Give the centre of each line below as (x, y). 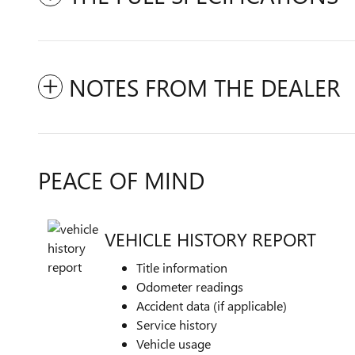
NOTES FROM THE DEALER (204, 87)
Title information (182, 267)
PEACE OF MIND (121, 180)
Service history (177, 324)
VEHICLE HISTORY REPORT (210, 239)
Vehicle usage (174, 344)
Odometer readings (190, 286)
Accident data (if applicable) (212, 305)
